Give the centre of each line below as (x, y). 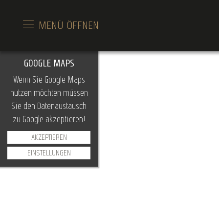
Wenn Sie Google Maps (49, 79)
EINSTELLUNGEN (49, 153)
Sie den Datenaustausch (49, 106)
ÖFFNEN (83, 25)
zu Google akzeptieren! (49, 119)
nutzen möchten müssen (49, 93)
